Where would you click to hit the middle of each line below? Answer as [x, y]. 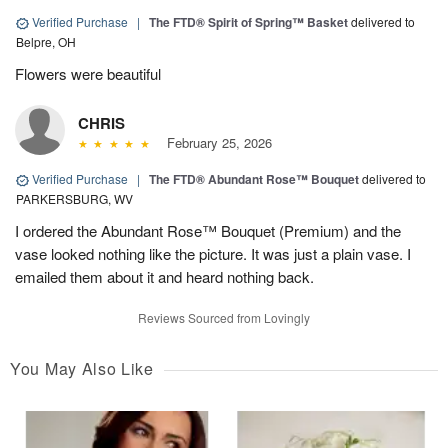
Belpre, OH [46, 42]
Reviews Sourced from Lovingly [224, 318]
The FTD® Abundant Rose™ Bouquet [254, 179]
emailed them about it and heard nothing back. [164, 277]
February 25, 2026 [215, 143]
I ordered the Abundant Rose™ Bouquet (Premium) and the [208, 231]
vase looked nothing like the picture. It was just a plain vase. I [213, 254]
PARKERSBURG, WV [74, 199]
